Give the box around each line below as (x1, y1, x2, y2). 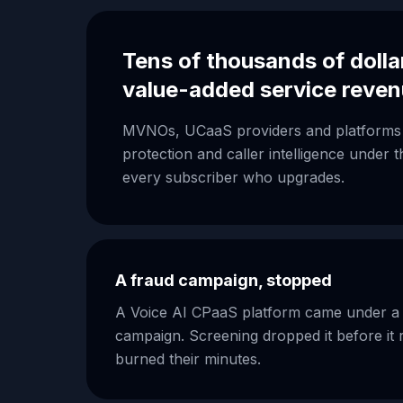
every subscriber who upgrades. (122, 168, 345, 186)
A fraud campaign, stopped (115, 271, 332, 290)
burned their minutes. (115, 350, 261, 368)
